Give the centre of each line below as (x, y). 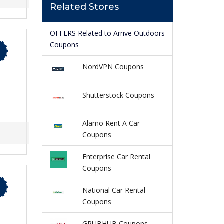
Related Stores (84, 7)
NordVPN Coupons (113, 67)
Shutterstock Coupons (118, 95)
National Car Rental (114, 190)
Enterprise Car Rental (116, 156)
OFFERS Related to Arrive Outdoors (107, 33)
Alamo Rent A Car (111, 123)
